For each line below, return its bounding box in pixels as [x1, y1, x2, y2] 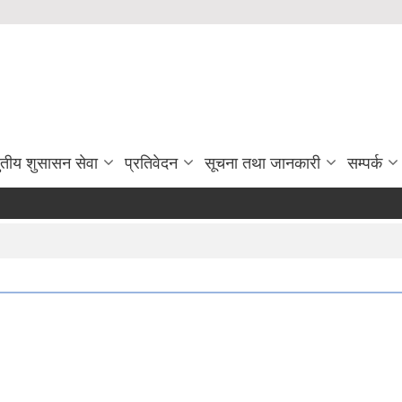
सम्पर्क [347, 154, 382, 172]
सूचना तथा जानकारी [205, 154, 320, 172]
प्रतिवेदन [125, 154, 178, 172]
